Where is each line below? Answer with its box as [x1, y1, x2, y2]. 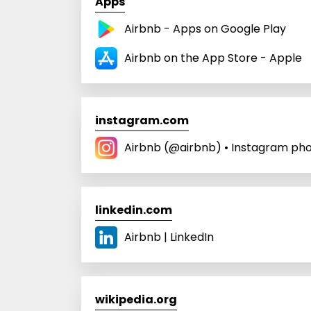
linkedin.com [95, 201, 172, 218]
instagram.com [95, 112, 189, 128]
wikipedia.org [95, 291, 177, 308]
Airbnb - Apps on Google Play [124, 20, 286, 37]
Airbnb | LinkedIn [124, 228, 214, 245]
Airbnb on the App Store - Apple [124, 49, 302, 66]
